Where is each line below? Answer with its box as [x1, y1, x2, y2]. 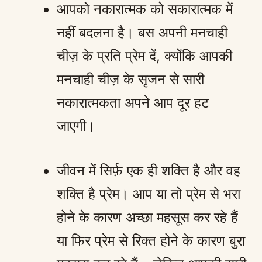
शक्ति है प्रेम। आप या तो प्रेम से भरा [57, 185, 240, 202]
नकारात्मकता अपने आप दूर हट [57, 94, 209, 111]
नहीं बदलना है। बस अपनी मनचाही [57, 23, 227, 41]
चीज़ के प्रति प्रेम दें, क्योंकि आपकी [57, 47, 232, 64]
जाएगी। [57, 117, 95, 135]
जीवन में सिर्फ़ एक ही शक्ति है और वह [57, 161, 240, 179]
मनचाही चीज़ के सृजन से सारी [57, 70, 204, 88]
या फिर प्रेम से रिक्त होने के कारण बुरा [57, 232, 245, 249]
